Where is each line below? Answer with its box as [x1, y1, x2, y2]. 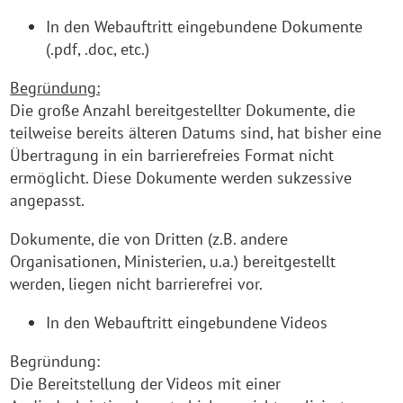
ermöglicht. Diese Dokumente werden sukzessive [10, 167, 353, 188]
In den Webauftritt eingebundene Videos [46, 312, 328, 333]
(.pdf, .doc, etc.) [46, 39, 150, 59]
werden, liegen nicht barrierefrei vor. [10, 273, 264, 294]
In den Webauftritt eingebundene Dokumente [46, 16, 363, 37]
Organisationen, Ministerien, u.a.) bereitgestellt [10, 251, 336, 272]
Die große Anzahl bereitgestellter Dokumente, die [10, 100, 356, 121]
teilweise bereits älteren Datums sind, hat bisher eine [10, 122, 382, 143]
